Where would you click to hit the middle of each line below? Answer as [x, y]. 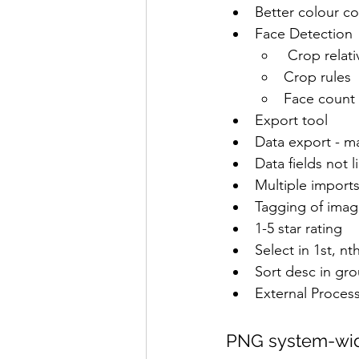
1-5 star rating [298, 228]
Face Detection [304, 34]
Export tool [291, 120]
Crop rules [317, 77]
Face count [319, 99]
